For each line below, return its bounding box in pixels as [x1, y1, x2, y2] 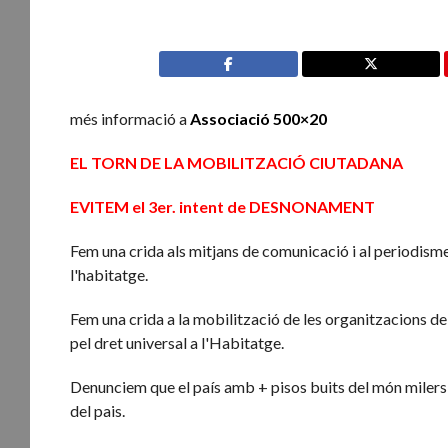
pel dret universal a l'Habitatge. [70, 333, 285, 352]
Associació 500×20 [190, 109, 328, 128]
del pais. [70, 401, 126, 420]
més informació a [70, 109, 191, 128]
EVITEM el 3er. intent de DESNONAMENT [70, 197, 376, 216]
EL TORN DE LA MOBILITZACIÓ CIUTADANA [70, 153, 404, 172]
